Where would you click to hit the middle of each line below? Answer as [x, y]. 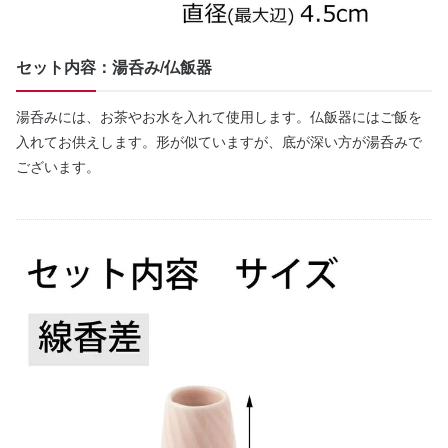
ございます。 [58, 166]
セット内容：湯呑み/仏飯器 [114, 67]
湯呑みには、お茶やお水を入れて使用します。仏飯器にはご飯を [219, 116]
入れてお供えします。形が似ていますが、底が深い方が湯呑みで [219, 141]
